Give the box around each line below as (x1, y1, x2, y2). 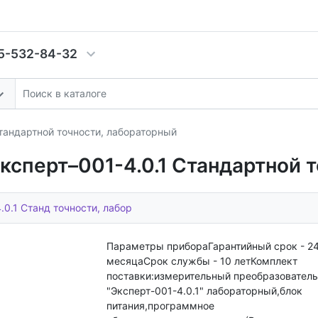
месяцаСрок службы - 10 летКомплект (106, 254, 297, 267)
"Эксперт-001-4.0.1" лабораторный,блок (106, 284, 302, 297)
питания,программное (106, 299, 214, 312)
